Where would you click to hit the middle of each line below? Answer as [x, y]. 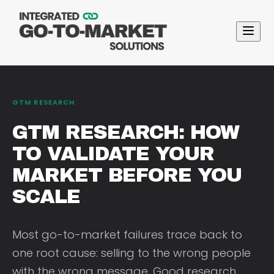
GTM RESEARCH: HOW [126, 132]
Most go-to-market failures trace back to [127, 234]
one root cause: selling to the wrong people [131, 253]
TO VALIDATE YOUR [113, 154]
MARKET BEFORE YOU [127, 175]
